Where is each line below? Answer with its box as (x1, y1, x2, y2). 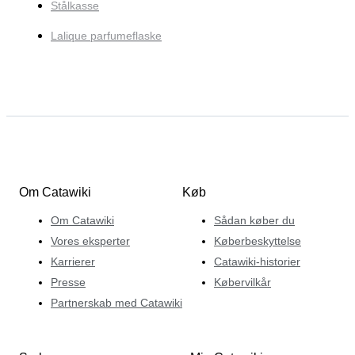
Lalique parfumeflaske (51, 29, 162, 43)
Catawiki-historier (214, 254, 300, 268)
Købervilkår (214, 275, 271, 288)
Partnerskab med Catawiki (51, 296, 182, 309)
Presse (51, 275, 86, 288)
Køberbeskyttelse (214, 234, 301, 247)
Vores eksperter (51, 234, 130, 247)
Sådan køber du (214, 213, 295, 227)
